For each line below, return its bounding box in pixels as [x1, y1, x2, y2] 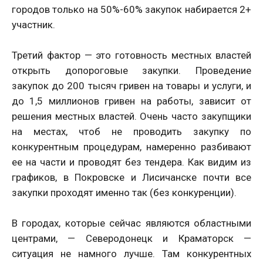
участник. [12, 19, 55, 31]
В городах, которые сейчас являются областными [12, 217, 251, 230]
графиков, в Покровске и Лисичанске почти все [12, 171, 251, 184]
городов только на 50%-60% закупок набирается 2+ [12, 4, 251, 16]
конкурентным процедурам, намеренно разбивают [12, 141, 251, 153]
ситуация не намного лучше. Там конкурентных [12, 248, 251, 260]
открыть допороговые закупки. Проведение [12, 65, 251, 77]
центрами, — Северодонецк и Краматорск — [12, 232, 251, 245]
